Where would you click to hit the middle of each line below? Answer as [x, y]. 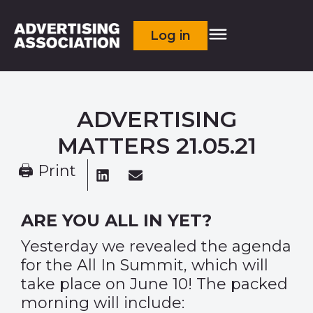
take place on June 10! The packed [154, 284]
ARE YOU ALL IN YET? [116, 220]
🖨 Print [47, 171]
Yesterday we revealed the [126, 246]
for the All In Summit [102, 265]
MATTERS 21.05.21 [156, 146]
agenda [262, 246]
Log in [171, 36]
